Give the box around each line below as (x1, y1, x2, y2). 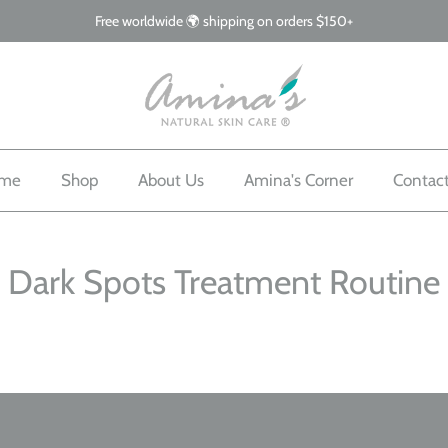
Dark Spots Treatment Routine (8, 260, 440, 303)
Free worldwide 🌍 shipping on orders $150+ (95, 11, 353, 30)
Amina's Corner (243, 169, 353, 190)
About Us (137, 169, 204, 190)
